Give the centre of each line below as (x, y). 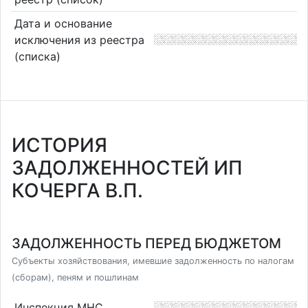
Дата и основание (63, 23)
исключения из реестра (79, 40)
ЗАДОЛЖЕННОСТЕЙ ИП (127, 168)
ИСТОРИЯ (59, 145)
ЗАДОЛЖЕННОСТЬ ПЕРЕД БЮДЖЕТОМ (146, 243)
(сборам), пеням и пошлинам (75, 277)
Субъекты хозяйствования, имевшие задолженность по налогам (153, 261)
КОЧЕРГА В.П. (77, 190)
